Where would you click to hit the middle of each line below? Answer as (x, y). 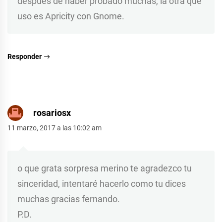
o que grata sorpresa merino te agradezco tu (105, 168)
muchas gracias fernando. (69, 199)
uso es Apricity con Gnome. (71, 16)
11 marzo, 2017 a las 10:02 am (55, 128)
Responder (25, 56)
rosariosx (52, 112)
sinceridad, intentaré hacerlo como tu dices (102, 183)
